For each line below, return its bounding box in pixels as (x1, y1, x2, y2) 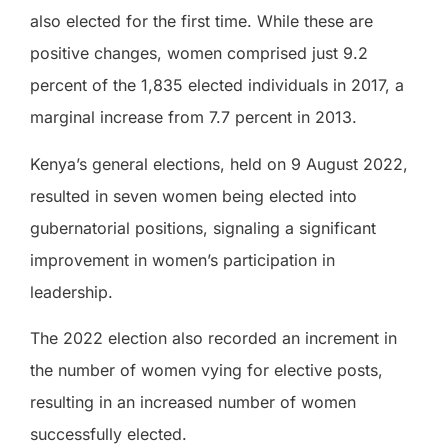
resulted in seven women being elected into (30, 185, 357, 206)
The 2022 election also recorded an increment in (30, 327, 397, 348)
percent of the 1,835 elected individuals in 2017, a (30, 75, 404, 96)
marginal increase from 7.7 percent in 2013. (30, 107, 357, 128)
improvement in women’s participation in (30, 249, 335, 270)
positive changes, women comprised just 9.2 (30, 43, 368, 64)
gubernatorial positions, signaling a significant (30, 217, 376, 238)
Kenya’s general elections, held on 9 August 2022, (30, 153, 408, 174)
